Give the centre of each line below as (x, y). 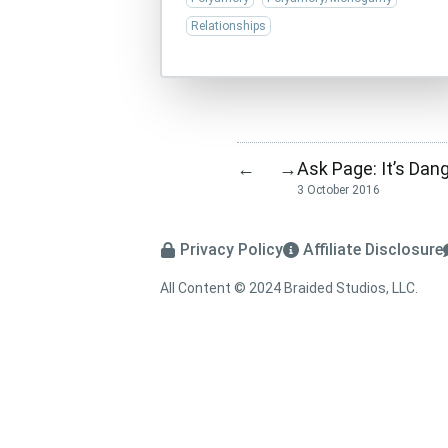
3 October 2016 (338, 190)
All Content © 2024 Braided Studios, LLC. (289, 288)
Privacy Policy (231, 250)
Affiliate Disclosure (373, 250)
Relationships (228, 26)
